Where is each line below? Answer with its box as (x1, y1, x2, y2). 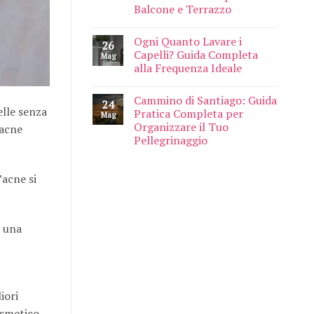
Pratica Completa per (134, 106, 243, 122)
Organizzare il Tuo (134, 119, 228, 135)
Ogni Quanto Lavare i (134, 34, 242, 50)
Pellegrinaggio (134, 132, 207, 149)
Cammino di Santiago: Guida (134, 93, 277, 109)
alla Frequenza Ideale (134, 60, 242, 76)
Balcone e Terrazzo (134, 1, 231, 18)
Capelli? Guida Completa (134, 47, 258, 63)
